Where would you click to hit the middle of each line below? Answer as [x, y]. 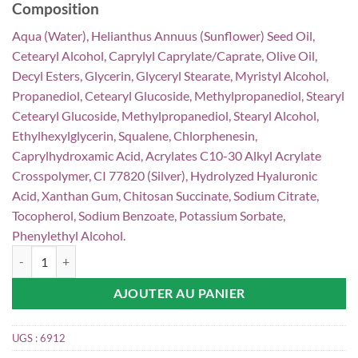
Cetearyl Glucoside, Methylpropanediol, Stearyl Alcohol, [165, 116]
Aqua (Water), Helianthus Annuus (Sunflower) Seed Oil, [163, 36]
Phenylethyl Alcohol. [69, 236]
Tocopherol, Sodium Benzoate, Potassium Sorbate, [149, 216]
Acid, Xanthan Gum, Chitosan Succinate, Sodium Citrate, [165, 196]
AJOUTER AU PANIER [179, 293]
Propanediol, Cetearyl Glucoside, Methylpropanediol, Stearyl [178, 96]
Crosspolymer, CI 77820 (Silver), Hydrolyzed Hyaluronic [165, 176]
